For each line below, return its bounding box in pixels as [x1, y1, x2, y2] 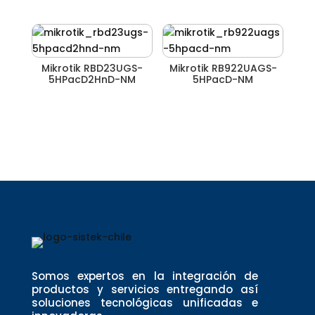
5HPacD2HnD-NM [48, 72, 136, 87]
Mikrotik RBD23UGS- [41, 61, 143, 76]
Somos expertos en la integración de [31, 268, 259, 283]
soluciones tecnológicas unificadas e [31, 295, 259, 310]
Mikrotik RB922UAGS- [169, 61, 277, 76]
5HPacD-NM [193, 72, 254, 87]
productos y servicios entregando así [31, 281, 259, 297]
